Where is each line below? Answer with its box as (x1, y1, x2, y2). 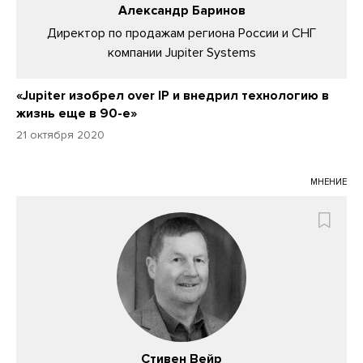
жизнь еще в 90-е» (16, 105, 137, 122)
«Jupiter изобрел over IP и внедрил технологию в (16, 88, 329, 105)
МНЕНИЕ (310, 177, 347, 188)
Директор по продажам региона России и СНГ (47, 25, 316, 42)
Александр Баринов (117, 2, 246, 19)
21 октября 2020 (16, 128, 105, 143)
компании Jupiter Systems (107, 45, 256, 62)
